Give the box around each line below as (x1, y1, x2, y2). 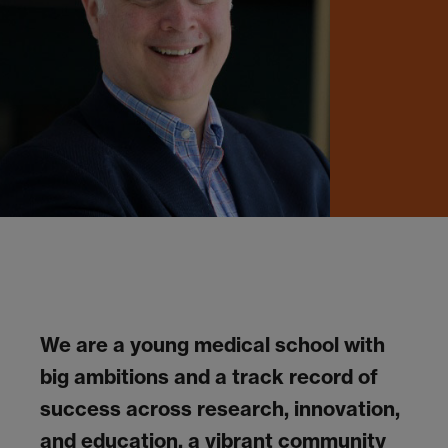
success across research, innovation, (40, 395, 400, 421)
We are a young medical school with (40, 331, 385, 357)
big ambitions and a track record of (40, 363, 378, 389)
